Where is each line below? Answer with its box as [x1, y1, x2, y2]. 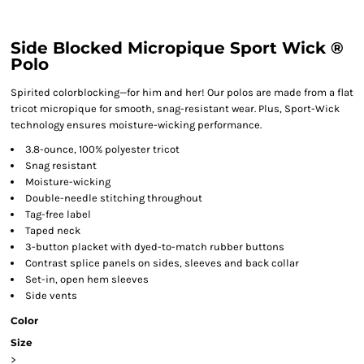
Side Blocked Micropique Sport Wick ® [11, 38, 344, 58]
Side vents [25, 289, 77, 301]
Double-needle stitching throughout [25, 192, 202, 204]
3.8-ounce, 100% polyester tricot [25, 143, 180, 155]
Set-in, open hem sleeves [25, 273, 149, 285]
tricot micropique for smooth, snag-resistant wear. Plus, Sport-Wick [11, 102, 340, 115]
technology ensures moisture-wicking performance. [11, 119, 262, 131]
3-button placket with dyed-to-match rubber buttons [25, 240, 284, 253]
